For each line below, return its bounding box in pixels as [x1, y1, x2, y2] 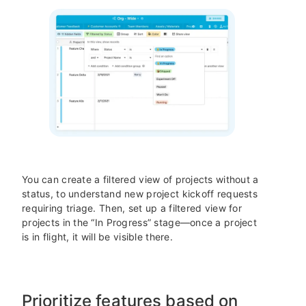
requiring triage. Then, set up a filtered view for [22, 201, 242, 214]
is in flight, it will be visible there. [22, 230, 173, 242]
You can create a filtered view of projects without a [22, 173, 259, 185]
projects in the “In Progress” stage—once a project [22, 216, 257, 228]
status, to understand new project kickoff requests [22, 187, 258, 199]
